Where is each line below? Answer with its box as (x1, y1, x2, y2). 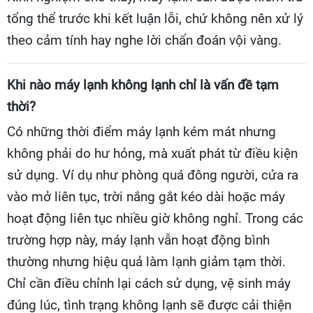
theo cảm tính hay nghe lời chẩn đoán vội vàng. (7, 32, 282, 48)
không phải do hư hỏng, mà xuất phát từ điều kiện (7, 145, 298, 161)
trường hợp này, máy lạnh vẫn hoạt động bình (7, 232, 270, 248)
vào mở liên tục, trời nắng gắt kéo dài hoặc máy (7, 189, 285, 205)
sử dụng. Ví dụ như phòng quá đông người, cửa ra (7, 167, 298, 183)
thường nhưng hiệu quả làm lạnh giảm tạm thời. (7, 254, 286, 270)
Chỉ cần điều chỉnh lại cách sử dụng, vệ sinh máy (7, 275, 291, 291)
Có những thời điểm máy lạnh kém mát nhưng (7, 124, 276, 140)
